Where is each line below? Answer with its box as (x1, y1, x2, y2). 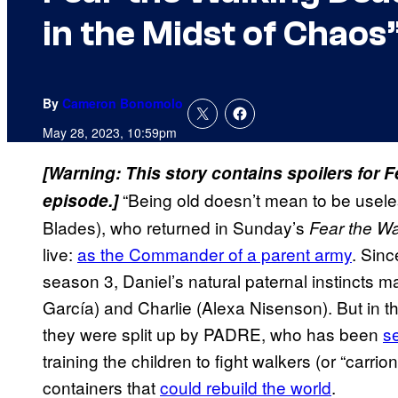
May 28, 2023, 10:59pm (43, 123, 177, 142)
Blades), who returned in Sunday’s (43, 215, 309, 240)
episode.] (43, 188, 123, 213)
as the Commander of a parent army (77, 242, 352, 267)
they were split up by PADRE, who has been (43, 322, 383, 346)
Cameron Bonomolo (62, 94, 183, 113)
